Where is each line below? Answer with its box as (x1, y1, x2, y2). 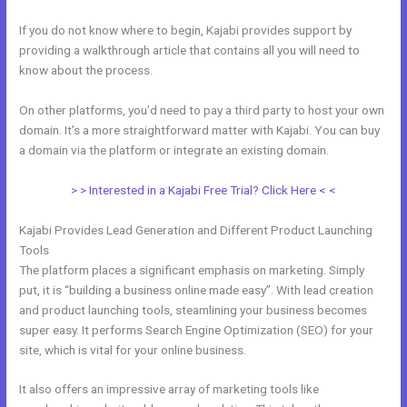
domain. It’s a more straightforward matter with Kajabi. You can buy (19, 122, 381, 137)
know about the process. (19, 62, 154, 77)
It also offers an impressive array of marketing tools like (19, 382, 320, 397)
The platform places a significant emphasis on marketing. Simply (19, 262, 365, 277)
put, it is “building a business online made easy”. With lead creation (19, 282, 374, 297)
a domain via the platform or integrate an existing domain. (19, 142, 330, 157)
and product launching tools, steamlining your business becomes (19, 302, 368, 317)
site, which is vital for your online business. (19, 342, 247, 357)
